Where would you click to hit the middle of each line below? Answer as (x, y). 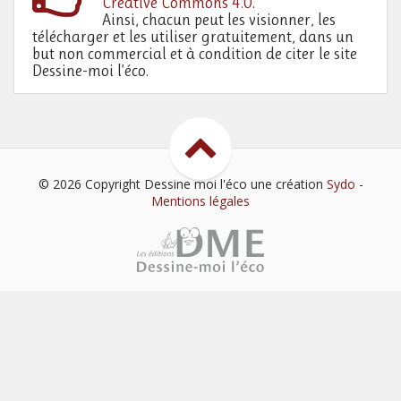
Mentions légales (200, 201)
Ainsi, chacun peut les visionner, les (219, 20)
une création (288, 184)
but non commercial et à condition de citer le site (195, 54)
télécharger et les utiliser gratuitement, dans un (193, 37)
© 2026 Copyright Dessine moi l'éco (144, 184)
